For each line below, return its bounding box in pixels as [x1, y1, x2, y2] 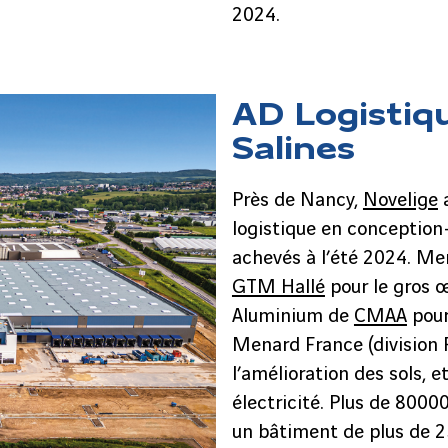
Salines [231, 122, 355, 168]
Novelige [362, 190, 438, 212]
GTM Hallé [231, 277, 325, 299]
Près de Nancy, [231, 190, 363, 212]
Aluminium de [231, 306, 354, 328]
